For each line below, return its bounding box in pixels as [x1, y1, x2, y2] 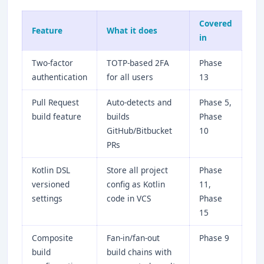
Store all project [107, 164, 168, 176]
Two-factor [32, 57, 73, 68]
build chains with [107, 246, 171, 258]
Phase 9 [199, 232, 229, 243]
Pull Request [32, 96, 79, 108]
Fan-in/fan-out [107, 232, 160, 243]
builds [107, 110, 130, 122]
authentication [32, 71, 87, 82]
